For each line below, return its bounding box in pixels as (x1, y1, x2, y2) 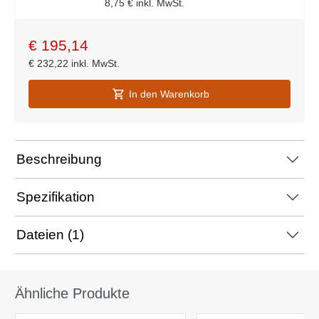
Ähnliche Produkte (15, 285, 130, 301)
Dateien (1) (16, 226, 84, 242)
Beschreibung (16, 151, 102, 167)
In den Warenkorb (128, 88, 209, 100)
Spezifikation (16, 189, 95, 204)
